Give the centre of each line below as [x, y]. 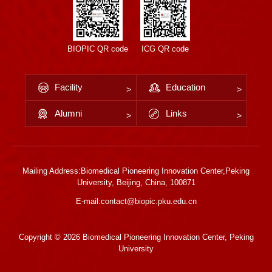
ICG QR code [165, 49]
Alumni [68, 114]
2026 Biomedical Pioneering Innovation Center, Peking [158, 237]
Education [185, 87]
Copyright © [41, 237]
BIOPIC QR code [97, 49]
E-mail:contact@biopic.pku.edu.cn [136, 202]
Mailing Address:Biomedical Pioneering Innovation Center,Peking [136, 171]
